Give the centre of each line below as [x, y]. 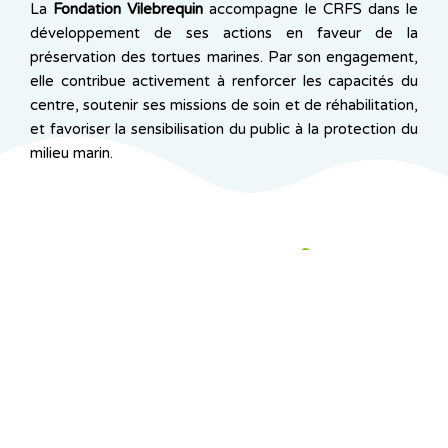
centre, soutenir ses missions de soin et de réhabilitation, [224, 105]
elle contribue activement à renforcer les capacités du [224, 81]
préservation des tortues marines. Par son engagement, [224, 57]
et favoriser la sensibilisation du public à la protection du [224, 129]
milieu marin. [71, 153]
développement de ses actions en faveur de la [224, 33]
